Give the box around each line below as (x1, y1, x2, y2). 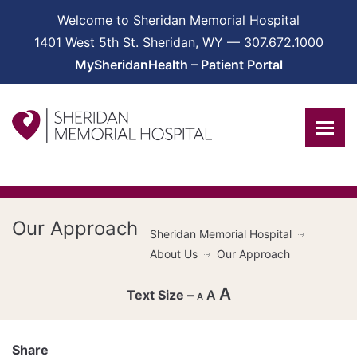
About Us (150, 246, 198, 261)
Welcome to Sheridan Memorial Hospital (57, 12, 300, 28)
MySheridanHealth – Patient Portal (74, 57, 283, 73)
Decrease (202, 325, 243, 337)
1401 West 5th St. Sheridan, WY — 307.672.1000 (33, 34, 324, 50)
